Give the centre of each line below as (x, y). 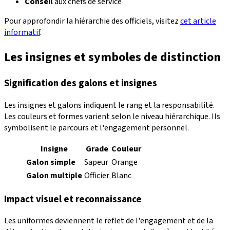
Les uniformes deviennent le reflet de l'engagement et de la (109, 221)
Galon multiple (54, 175)
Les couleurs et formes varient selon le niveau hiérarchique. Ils (112, 116)
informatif (22, 33)
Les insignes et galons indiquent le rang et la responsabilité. (109, 105)
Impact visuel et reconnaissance (73, 199)
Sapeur (96, 162)
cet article (198, 21)
